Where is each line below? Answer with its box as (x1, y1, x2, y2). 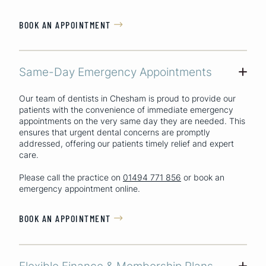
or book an (181, 172, 224, 183)
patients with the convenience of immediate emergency (19, 104, 233, 115)
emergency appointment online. (19, 183, 140, 194)
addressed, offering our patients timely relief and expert (19, 138, 234, 149)
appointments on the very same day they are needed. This (19, 116, 245, 126)
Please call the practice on (19, 172, 123, 183)
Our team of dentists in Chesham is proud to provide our (19, 93, 236, 104)
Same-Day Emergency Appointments (19, 65, 212, 80)
